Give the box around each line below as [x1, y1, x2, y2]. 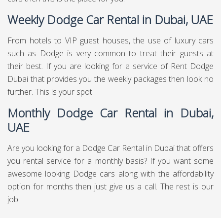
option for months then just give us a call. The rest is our [7, 181, 214, 192]
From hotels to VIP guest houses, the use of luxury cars [7, 35, 214, 46]
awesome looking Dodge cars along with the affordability [7, 168, 214, 179]
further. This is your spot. [7, 86, 94, 97]
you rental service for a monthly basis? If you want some [7, 155, 214, 166]
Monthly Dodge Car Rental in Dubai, [7, 105, 214, 121]
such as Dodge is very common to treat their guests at [7, 48, 214, 59]
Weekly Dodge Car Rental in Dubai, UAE [7, 11, 213, 28]
